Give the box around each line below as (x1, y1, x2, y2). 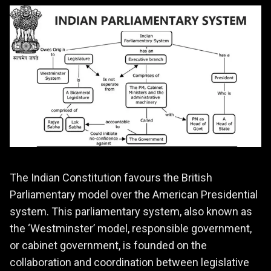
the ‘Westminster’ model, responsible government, (10, 222, 252, 235)
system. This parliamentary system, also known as (10, 205, 252, 218)
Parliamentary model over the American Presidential (10, 188, 258, 201)
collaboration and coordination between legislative (10, 256, 249, 269)
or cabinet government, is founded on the (10, 239, 207, 252)
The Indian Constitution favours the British (10, 171, 212, 184)
